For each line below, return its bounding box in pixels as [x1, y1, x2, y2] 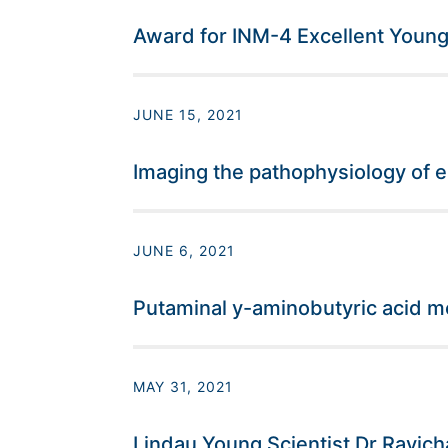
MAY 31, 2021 [132, 378, 233, 396]
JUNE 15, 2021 [132, 106, 243, 124]
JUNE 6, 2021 [132, 242, 235, 260]
